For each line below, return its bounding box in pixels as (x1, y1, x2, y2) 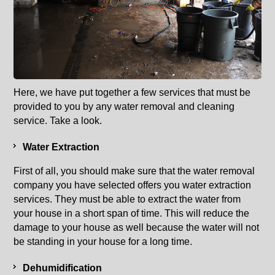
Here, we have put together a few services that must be (14, 87, 251, 98)
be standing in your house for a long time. (14, 236, 193, 247)
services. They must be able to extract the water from (14, 193, 241, 204)
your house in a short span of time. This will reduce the (14, 207, 250, 219)
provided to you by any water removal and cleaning (14, 101, 235, 112)
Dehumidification (23, 262, 103, 273)
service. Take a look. (14, 115, 103, 126)
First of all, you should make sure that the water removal (14, 165, 255, 176)
